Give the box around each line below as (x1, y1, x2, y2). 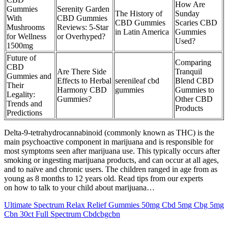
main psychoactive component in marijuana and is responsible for (4, 137, 213, 147)
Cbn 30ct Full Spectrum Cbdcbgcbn (4, 210, 120, 219)
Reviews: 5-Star (57, 23, 108, 32)
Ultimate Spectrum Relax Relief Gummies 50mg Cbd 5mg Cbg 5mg (4, 201, 224, 210)
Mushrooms (7, 23, 45, 32)
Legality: (7, 90, 35, 99)
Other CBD (175, 95, 213, 104)
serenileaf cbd (115, 76, 159, 85)
